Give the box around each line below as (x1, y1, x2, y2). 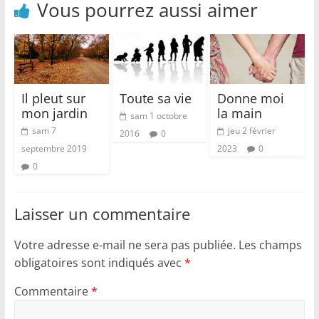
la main (217, 105, 263, 122)
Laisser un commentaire (14, 203, 190, 225)
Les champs (238, 237, 302, 253)
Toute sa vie (119, 90, 192, 108)
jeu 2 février (228, 125, 276, 137)
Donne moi (217, 90, 285, 108)
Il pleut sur (21, 90, 85, 108)
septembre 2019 (21, 142, 87, 155)
